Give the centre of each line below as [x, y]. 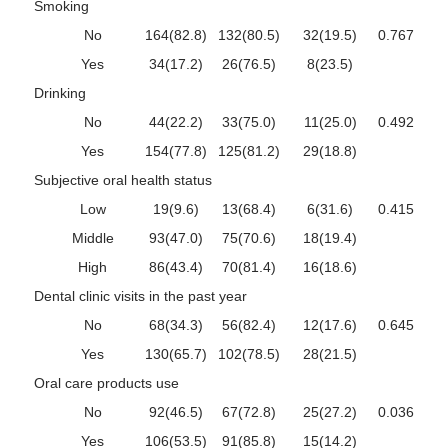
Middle [92, 237]
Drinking [60, 92]
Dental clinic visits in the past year [140, 295]
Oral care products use [106, 382]
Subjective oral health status [123, 179]
